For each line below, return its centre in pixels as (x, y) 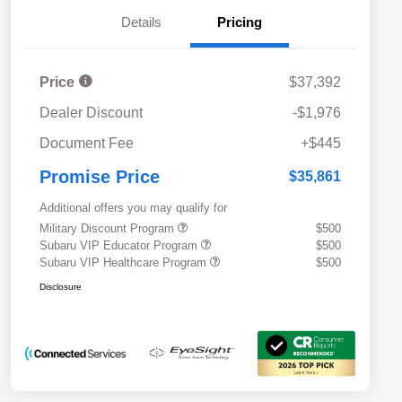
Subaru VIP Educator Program (120, 245)
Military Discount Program (109, 228)
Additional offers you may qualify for (133, 207)
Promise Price (100, 176)
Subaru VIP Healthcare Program (125, 262)
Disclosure (61, 286)
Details (141, 22)
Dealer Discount (91, 112)
